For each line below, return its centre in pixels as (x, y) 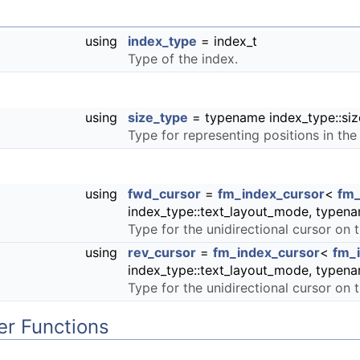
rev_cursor (162, 252)
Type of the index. (183, 58)
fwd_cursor (164, 193)
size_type (158, 117)
